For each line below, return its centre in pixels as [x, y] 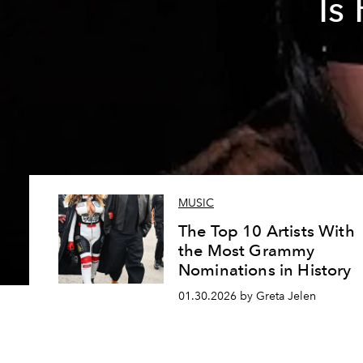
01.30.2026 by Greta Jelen [247, 296]
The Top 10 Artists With [267, 231]
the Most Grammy [247, 251]
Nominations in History [265, 270]
